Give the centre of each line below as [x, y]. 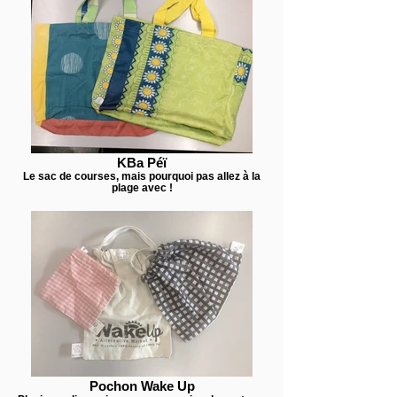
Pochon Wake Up [142, 386]
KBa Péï [142, 163]
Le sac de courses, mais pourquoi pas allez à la [142, 176]
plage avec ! [142, 187]
